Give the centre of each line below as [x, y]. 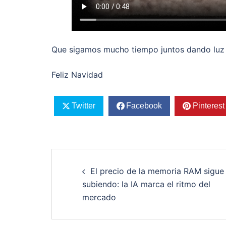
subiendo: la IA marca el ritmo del [146, 184]
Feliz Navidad [77, 75]
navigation [99, 182]
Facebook [144, 105]
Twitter [83, 105]
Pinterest [208, 105]
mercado [99, 197]
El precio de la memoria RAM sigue [157, 171]
